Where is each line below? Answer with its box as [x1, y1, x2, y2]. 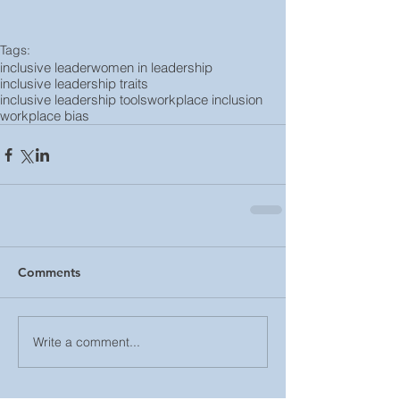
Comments [18, 264, 80, 280]
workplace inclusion [147, 91, 262, 108]
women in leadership [91, 59, 212, 76]
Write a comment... [33, 333, 140, 350]
